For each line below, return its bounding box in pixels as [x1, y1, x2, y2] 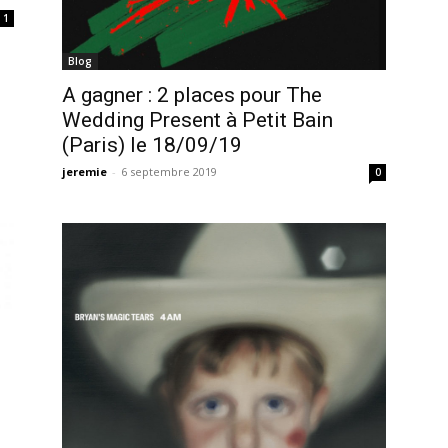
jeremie [62, 164, 107, 180]
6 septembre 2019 [121, 164, 217, 180]
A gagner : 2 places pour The [62, 83, 322, 108]
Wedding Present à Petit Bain [62, 108, 333, 133]
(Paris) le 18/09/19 [62, 133, 242, 158]
